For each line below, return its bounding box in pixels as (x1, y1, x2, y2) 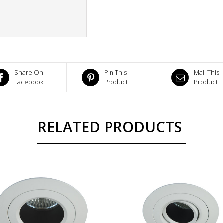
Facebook (14, 77, 43, 86)
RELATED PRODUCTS (37, 116, 182, 136)
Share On (14, 67, 43, 77)
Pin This (104, 67, 127, 77)
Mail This (194, 67, 219, 77)
